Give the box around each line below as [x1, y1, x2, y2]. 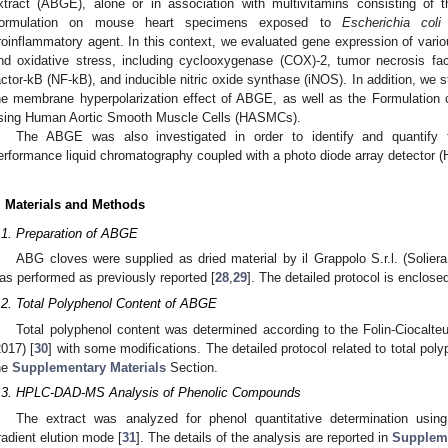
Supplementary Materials [12, 359, 166, 375]
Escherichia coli [341, 14, 441, 30]
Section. [166, 359, 218, 375]
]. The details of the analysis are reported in [136, 429, 392, 445]
